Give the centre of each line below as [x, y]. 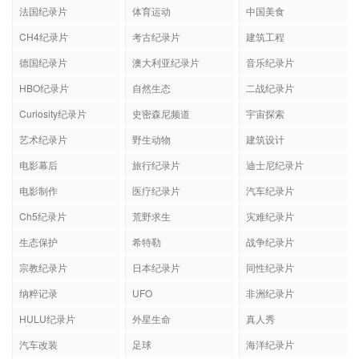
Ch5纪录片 [43, 216]
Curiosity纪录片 [53, 113]
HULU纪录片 [47, 318]
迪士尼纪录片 [274, 164]
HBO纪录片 [44, 87]
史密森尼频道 [161, 113]
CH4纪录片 [44, 36]
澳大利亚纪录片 [166, 62]
